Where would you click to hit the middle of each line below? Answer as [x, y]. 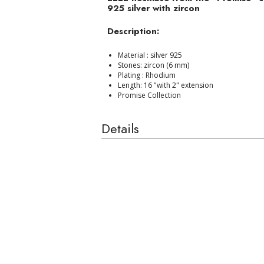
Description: [133, 32]
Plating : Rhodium [147, 75]
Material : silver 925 [150, 55]
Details [120, 128]
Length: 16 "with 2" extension [166, 85]
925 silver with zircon [154, 8]
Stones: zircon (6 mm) [154, 65]
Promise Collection [149, 95]
